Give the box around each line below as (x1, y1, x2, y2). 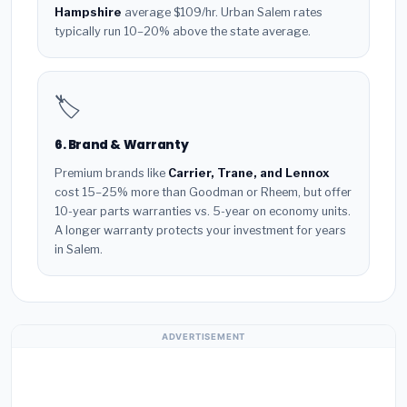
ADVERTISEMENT (161, 331, 246, 342)
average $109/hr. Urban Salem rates (122, 5, 323, 20)
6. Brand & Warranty (55, 136, 189, 154)
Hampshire (55, 5, 122, 20)
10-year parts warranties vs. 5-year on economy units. (55, 203, 351, 218)
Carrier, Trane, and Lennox (168, 165, 330, 180)
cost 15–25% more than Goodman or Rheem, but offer (55, 184, 352, 199)
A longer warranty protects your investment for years (55, 223, 346, 237)
